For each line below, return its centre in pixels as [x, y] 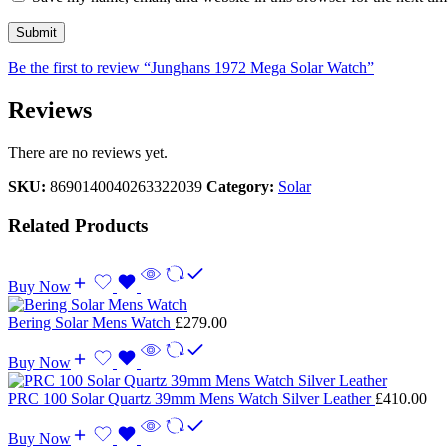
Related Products [78, 225]
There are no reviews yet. [88, 153]
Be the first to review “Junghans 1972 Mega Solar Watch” [191, 68]
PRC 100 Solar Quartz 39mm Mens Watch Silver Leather [191, 398]
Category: [240, 187]
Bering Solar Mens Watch [91, 322]
